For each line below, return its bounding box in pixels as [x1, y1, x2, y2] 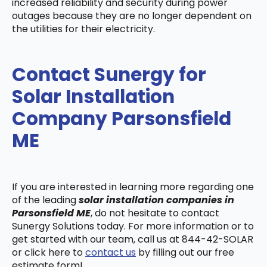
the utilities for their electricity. [12, 22, 155, 36]
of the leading [12, 193, 79, 207]
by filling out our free [136, 245, 234, 259]
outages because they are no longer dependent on [12, 9, 252, 23]
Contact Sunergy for [12, 61, 206, 88]
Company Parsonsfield [12, 105, 231, 132]
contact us [85, 245, 136, 259]
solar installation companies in [79, 193, 234, 207]
